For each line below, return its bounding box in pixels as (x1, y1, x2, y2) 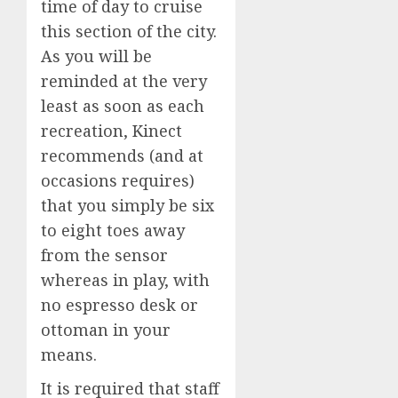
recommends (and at (41, 144, 203, 166)
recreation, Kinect (41, 119, 182, 141)
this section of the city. (41, 20, 217, 42)
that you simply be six (41, 194, 214, 216)
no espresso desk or (41, 293, 198, 315)
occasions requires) (41, 169, 195, 191)
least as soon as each (41, 94, 204, 116)
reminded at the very (41, 69, 207, 92)
